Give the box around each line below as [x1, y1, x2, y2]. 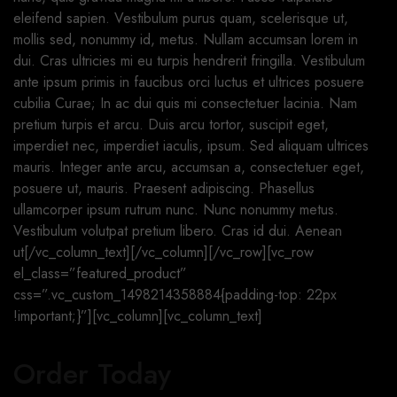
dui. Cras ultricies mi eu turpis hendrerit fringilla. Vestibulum [13, 51, 365, 71]
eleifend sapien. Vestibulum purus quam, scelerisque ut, [13, 8, 348, 28]
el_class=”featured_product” [13, 263, 187, 284]
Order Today [13, 354, 171, 394]
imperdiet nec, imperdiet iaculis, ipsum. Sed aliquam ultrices [13, 136, 369, 156]
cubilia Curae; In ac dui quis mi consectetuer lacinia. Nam [13, 93, 357, 113]
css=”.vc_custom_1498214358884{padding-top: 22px [13, 284, 337, 305]
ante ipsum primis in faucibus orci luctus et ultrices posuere [13, 72, 364, 92]
